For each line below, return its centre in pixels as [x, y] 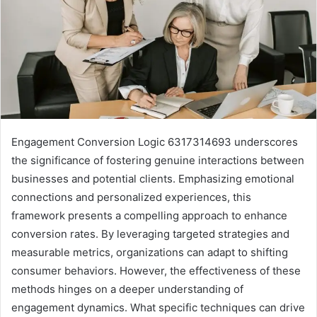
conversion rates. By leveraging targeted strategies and [150, 234]
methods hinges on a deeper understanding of [127, 289]
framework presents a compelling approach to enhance [149, 216]
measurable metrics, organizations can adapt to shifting [150, 253]
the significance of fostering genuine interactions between [158, 161]
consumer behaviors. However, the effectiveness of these [156, 271]
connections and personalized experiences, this [131, 197]
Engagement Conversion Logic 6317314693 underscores [155, 142]
